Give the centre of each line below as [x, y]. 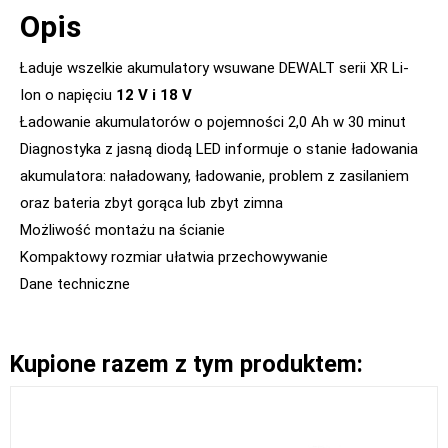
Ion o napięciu [68, 95]
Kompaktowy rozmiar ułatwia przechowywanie [174, 257]
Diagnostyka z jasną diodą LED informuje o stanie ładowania [219, 149]
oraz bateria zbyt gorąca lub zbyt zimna [151, 203]
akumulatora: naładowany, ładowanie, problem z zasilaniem [214, 176]
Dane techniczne [75, 284]
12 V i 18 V [154, 95]
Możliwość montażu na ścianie [122, 230]
